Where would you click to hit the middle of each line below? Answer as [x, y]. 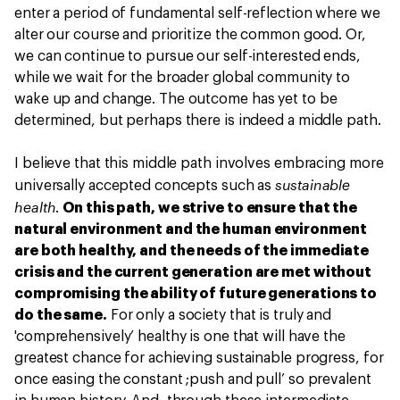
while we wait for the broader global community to [183, 78]
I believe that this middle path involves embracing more [199, 163]
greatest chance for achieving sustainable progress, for [199, 358]
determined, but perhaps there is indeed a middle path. [198, 121]
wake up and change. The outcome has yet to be [176, 99]
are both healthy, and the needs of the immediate [192, 251]
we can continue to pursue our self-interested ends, [187, 56]
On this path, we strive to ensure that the [210, 208]
